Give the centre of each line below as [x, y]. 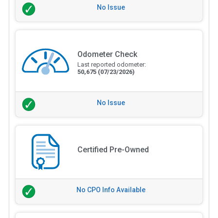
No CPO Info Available [111, 190]
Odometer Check [107, 54]
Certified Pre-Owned [113, 149]
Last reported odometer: [111, 65]
